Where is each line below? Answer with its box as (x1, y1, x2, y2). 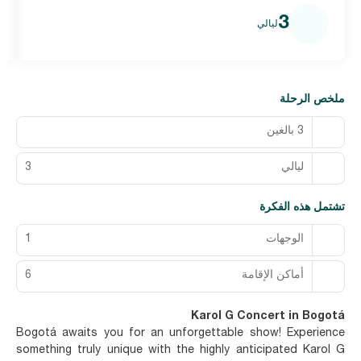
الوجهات (266, 234, 304, 246)
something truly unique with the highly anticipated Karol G (16, 344, 345, 356)
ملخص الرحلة (280, 93, 345, 106)
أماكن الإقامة (242, 270, 304, 282)
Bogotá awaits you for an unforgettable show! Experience (16, 327, 345, 339)
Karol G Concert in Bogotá (191, 310, 345, 322)
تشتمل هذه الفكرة (259, 201, 345, 214)
